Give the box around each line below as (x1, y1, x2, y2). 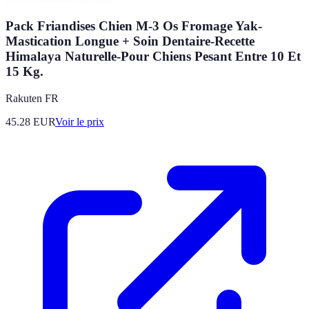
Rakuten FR (6, 92, 59, 104)
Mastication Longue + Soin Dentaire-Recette (6, 33, 255, 48)
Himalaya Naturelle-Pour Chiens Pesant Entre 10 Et (6, 48, 301, 63)
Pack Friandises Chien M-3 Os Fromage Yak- (6, 18, 262, 33)
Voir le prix (55, 115, 104, 128)
